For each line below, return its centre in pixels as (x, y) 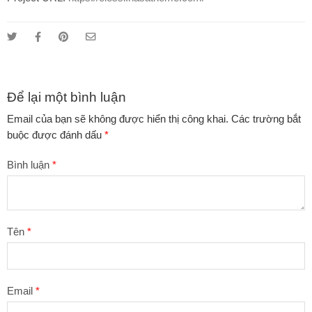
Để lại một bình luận (67, 97)
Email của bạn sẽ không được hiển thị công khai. (118, 119)
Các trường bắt (266, 119)
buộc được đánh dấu (56, 135)
